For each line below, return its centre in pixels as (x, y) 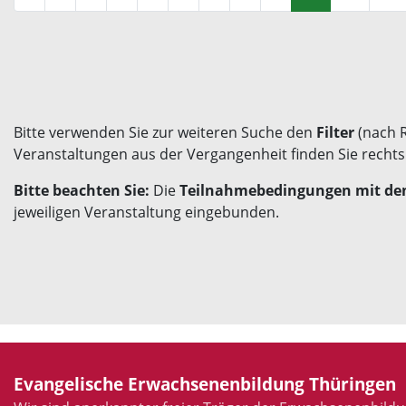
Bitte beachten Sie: (82, 190)
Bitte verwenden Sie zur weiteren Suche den (165, 132)
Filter (335, 132)
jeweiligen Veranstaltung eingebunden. (148, 212)
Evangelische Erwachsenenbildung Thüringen (205, 384)
